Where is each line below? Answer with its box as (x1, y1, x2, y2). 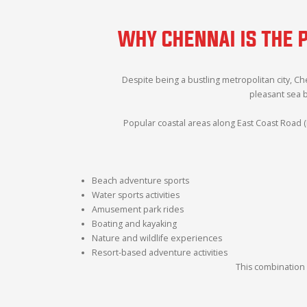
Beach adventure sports (92, 174, 190, 186)
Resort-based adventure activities (92, 246, 228, 258)
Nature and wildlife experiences (92, 232, 223, 244)
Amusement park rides (92, 203, 184, 215)
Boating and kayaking (92, 217, 177, 230)
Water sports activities (92, 188, 180, 201)
